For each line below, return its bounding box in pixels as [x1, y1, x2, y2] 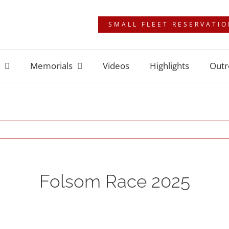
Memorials [30, 60, 73, 72]
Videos [103, 60, 129, 72]
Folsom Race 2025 [39, 171, 190, 192]
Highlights [150, 60, 189, 72]
